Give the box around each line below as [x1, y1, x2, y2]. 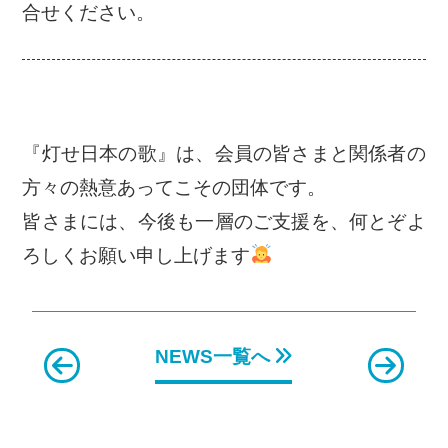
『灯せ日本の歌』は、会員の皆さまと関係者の [22, 142, 426, 164]
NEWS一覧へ [155, 346, 276, 368]
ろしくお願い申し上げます [22, 244, 251, 266]
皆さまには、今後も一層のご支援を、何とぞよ [22, 210, 426, 232]
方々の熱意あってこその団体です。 [22, 176, 327, 198]
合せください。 [22, 2, 156, 24]
